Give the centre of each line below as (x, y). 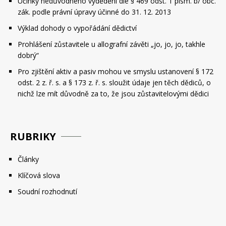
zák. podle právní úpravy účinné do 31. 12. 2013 (94, 12)
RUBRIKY (33, 136)
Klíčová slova (39, 175)
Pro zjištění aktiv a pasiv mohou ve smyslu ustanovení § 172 (116, 71)
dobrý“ (28, 55)
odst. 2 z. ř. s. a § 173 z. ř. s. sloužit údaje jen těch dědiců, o (114, 82)
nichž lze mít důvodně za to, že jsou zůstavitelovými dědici (113, 94)
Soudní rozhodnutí (47, 191)
